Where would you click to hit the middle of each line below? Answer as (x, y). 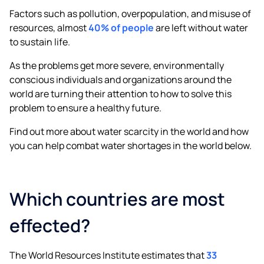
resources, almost (49, 27)
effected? (50, 225)
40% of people (121, 27)
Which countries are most (117, 199)
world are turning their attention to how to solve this (121, 93)
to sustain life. (40, 42)
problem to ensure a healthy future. (85, 108)
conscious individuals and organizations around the (121, 79)
